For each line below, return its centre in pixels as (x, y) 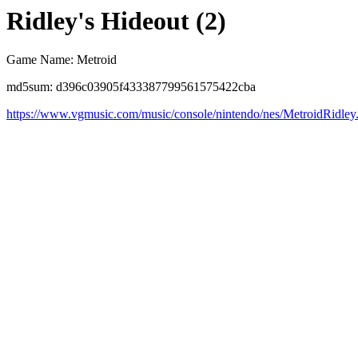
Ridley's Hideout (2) (116, 21)
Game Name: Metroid (62, 60)
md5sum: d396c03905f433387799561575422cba (131, 87)
